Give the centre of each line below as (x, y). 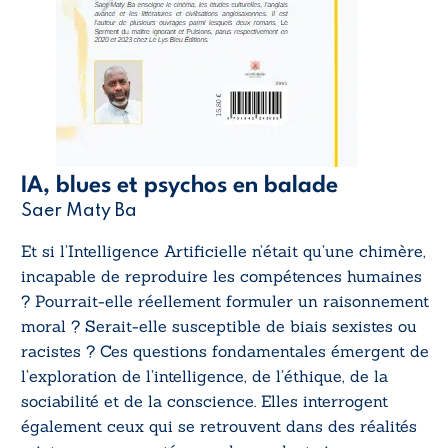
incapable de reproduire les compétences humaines (221, 275)
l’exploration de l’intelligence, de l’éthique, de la (204, 375)
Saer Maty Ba (79, 210)
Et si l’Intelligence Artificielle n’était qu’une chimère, (223, 250)
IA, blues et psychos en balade (179, 185)
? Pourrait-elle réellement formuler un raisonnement (225, 300)
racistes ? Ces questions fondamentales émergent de (225, 350)
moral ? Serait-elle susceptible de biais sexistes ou (219, 325)
